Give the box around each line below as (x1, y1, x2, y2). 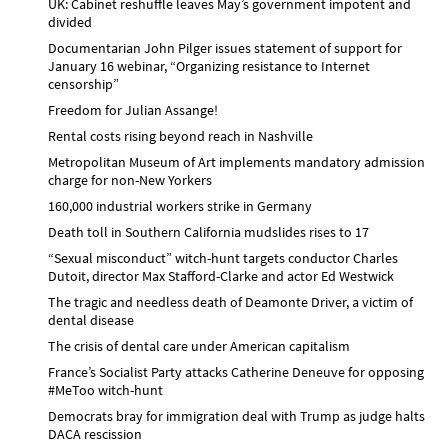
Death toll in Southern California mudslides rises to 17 (48, 222, 369, 241)
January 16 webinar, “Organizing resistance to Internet (48, 56, 370, 75)
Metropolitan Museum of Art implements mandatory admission (48, 152, 425, 171)
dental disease (48, 310, 134, 329)
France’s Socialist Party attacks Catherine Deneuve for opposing (48, 362, 424, 381)
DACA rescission (48, 424, 142, 443)
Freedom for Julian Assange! (48, 100, 218, 119)
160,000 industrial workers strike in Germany (48, 196, 312, 215)
